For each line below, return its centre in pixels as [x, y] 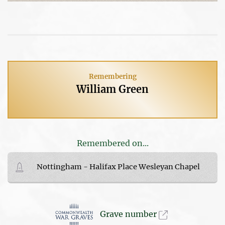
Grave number [129, 214]
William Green [113, 89]
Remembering [113, 76]
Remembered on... [113, 143]
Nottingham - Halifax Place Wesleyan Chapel [118, 166]
